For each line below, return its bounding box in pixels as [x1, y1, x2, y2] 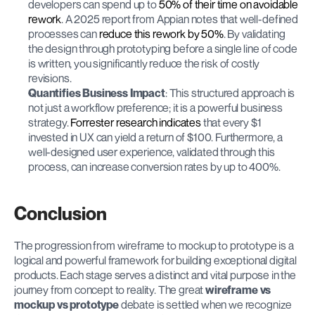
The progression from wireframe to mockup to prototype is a [14, 238, 294, 252]
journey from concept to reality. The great [14, 282, 206, 297]
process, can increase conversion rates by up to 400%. [28, 159, 281, 174]
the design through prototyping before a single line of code [28, 41, 297, 56]
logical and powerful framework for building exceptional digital [14, 252, 297, 267]
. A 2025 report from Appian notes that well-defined [61, 11, 298, 26]
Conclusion [14, 202, 107, 224]
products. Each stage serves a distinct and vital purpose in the [14, 267, 296, 282]
